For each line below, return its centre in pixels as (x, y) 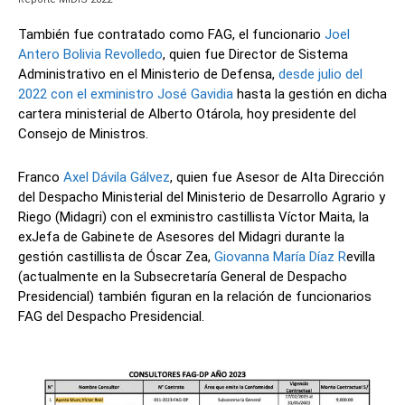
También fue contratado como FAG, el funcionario (171, 35)
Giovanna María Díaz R (280, 257)
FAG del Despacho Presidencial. (111, 317)
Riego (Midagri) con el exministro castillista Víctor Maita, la (193, 217)
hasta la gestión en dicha (310, 94)
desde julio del (320, 75)
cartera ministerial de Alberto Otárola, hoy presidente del (187, 114)
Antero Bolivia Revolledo (90, 55)
